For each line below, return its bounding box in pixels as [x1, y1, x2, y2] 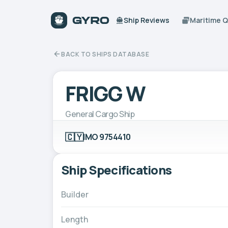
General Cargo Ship [65, 108, 135, 120]
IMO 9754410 [83, 131, 131, 142]
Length [61, 213, 88, 225]
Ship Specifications [61, 161, 172, 178]
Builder [61, 188, 89, 200]
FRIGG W [65, 79, 146, 107]
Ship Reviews [124, 15, 170, 25]
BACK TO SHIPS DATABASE [61, 49, 149, 59]
